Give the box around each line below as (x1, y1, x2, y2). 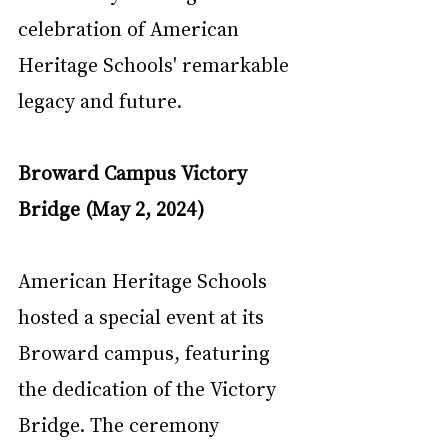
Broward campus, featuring (18, 338, 275, 365)
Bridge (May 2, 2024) (18, 194, 204, 221)
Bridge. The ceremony (18, 410, 224, 437)
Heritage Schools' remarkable (18, 50, 294, 77)
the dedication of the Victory (18, 374, 281, 401)
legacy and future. (18, 86, 182, 113)
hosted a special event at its (18, 302, 269, 329)
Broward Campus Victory (18, 158, 252, 185)
